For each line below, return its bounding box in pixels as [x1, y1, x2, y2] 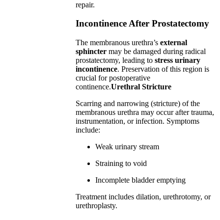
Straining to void [95, 159, 147, 168]
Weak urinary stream [95, 142, 160, 151]
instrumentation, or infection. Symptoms [76, 117, 200, 126]
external [160, 38, 188, 47]
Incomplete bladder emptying [95, 176, 186, 185]
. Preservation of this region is [117, 65, 210, 74]
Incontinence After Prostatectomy [76, 18, 210, 29]
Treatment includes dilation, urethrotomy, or [76, 192, 211, 201]
